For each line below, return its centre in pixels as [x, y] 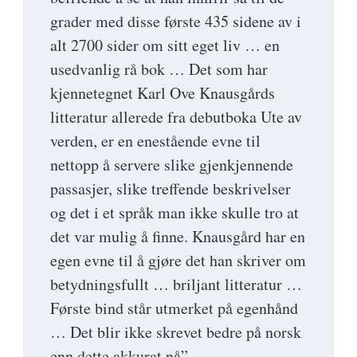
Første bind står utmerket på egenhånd [174, 308]
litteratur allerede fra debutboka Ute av [176, 117]
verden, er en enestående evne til [155, 141]
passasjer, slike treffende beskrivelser [171, 189]
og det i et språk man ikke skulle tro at [175, 213]
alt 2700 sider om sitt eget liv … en [165, 45]
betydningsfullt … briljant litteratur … [176, 284]
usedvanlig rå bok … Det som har [159, 69]
